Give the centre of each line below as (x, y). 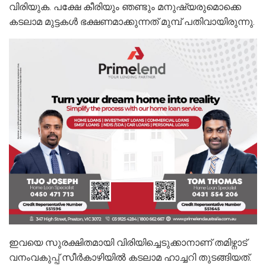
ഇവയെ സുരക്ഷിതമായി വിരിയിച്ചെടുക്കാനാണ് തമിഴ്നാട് (128, 242)
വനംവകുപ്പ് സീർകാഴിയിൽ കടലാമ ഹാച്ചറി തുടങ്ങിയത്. (130, 257)
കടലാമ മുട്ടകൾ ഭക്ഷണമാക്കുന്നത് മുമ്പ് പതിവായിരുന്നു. (132, 21)
